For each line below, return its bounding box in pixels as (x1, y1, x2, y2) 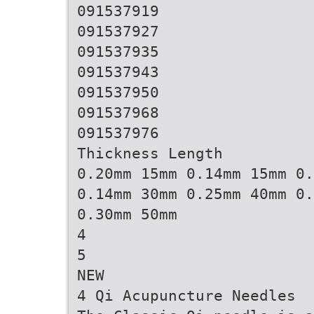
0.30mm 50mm (77, 205, 177, 223)
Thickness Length (77, 144, 223, 162)
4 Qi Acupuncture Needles (77, 287, 296, 304)
